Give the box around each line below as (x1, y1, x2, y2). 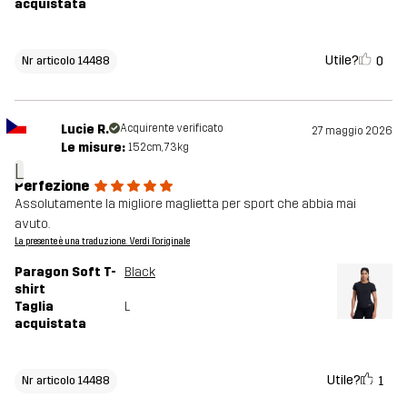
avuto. (15, 216, 50, 233)
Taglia (15, 299, 54, 315)
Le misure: (60, 140, 125, 156)
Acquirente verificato (119, 122, 223, 135)
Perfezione (15, 177, 89, 195)
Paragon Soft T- (15, 264, 116, 281)
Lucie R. (60, 122, 109, 138)
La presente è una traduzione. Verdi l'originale (15, 236, 190, 248)
